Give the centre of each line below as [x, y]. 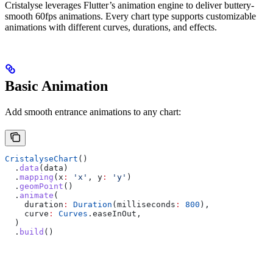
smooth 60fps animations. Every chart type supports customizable [130, 16]
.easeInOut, [115, 214]
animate [37, 196]
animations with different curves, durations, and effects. [111, 27]
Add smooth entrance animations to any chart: [93, 112]
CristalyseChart [41, 159]
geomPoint [41, 186]
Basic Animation [56, 86]
